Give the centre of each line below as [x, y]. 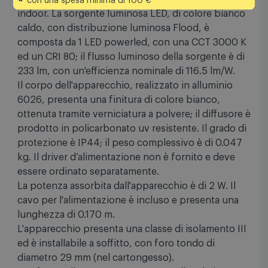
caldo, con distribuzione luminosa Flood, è [113, 28]
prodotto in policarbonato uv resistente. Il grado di [132, 128]
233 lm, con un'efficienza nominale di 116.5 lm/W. [126, 71]
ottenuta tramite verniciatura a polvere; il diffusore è [134, 114]
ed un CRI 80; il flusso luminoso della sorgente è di [131, 57]
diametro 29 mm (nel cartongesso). [96, 258]
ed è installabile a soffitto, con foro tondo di [116, 243]
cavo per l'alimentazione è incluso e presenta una [128, 200]
